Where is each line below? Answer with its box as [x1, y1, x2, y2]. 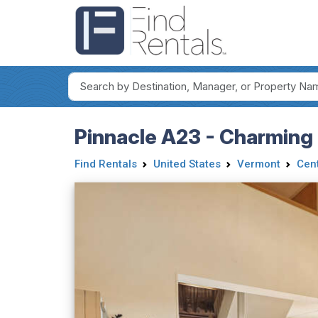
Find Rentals [74, 157, 137, 170]
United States [153, 157, 221, 170]
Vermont [236, 157, 280, 170]
